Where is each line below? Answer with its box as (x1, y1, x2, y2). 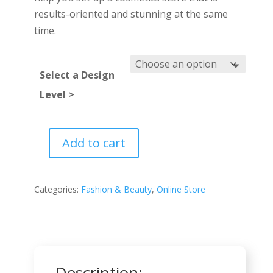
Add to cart (62, 134, 126, 151)
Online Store (156, 183, 205, 195)
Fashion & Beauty (80, 183, 152, 195)
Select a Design (39, 68, 115, 82)
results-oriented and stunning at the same (34, 7, 228, 21)
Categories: (34, 183, 81, 195)
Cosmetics (33, 140, 80, 154)
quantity (33, 173, 71, 187)
